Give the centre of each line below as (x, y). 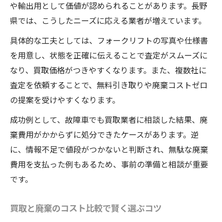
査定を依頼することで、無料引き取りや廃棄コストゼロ (109, 85)
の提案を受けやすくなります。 (65, 100)
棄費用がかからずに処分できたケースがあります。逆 (104, 135)
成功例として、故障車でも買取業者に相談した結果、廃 (109, 120)
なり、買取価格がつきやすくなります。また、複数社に (108, 70)
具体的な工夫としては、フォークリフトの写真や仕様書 (109, 40)
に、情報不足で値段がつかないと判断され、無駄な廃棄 (109, 149)
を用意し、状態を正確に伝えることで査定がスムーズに (109, 55)
